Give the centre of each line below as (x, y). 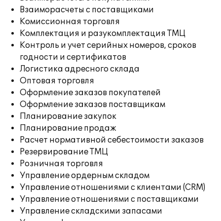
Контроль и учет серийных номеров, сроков (108, 45)
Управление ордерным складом (85, 176)
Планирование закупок (68, 116)
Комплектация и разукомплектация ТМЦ (103, 34)
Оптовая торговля (57, 81)
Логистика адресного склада (80, 69)
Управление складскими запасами (91, 211)
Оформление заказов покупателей (90, 93)
